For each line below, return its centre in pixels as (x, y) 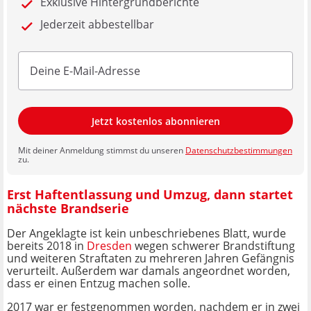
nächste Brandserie (68, 208)
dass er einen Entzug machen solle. (99, 284)
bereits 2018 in (47, 246)
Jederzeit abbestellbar (97, 25)
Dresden (109, 246)
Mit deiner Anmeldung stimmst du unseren (102, 151)
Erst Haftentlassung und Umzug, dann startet (150, 194)
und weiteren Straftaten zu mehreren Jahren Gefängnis (151, 259)
